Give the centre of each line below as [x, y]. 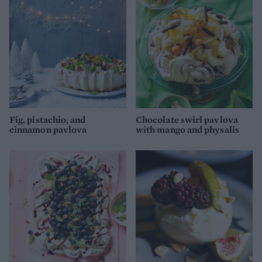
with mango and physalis [187, 129]
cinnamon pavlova [48, 129]
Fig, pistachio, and [48, 119]
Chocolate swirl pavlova [187, 119]
